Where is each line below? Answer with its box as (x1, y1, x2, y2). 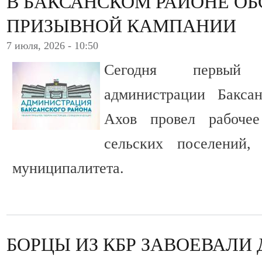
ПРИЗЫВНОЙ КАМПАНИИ (6, 15, 236, 37)
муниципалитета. (12, 160, 124, 177)
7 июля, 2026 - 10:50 (6, 40, 98, 52)
